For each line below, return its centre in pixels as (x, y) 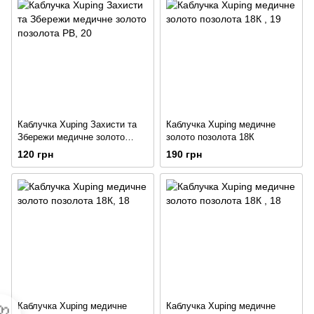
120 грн (35, 154)
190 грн (184, 154)
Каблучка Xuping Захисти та (77, 124)
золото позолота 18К (210, 137)
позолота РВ (45, 149)
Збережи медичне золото (71, 137)
